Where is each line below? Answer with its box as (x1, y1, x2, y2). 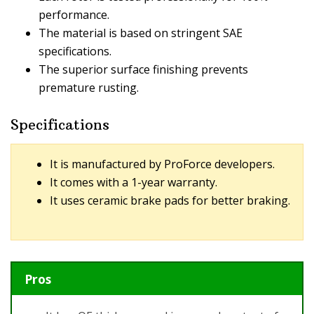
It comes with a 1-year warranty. (50, 175, 217, 191)
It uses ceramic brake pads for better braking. (50, 193, 290, 209)
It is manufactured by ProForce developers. (50, 156, 275, 172)
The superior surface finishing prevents (39, 62, 248, 78)
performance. (39, 7, 109, 23)
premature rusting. (39, 80, 139, 96)
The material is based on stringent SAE (39, 25, 243, 41)
